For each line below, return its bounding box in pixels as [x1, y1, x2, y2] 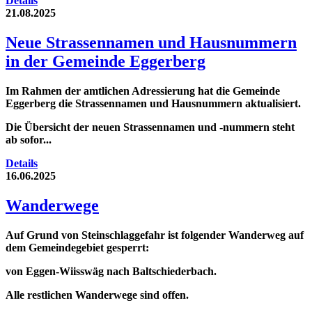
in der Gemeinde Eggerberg [6, 52, 205, 71]
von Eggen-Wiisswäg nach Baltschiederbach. [6, 265, 217, 277]
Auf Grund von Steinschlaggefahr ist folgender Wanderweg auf [6, 228, 304, 241]
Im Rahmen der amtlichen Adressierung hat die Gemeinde [6, 85, 280, 97]
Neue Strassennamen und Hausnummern [6, 33, 297, 52]
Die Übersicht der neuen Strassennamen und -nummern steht [6, 121, 295, 134]
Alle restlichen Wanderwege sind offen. [6, 288, 189, 301]
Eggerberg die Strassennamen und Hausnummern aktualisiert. [6, 97, 301, 110]
